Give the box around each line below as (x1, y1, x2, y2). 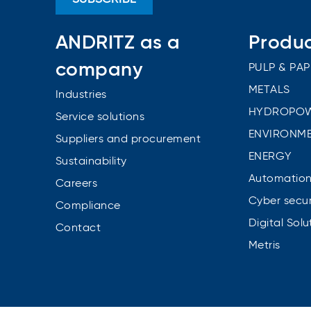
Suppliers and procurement (56, 133, 201, 145)
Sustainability (56, 155, 127, 167)
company (56, 60, 144, 80)
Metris (248, 239, 280, 251)
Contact (56, 222, 101, 234)
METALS (248, 84, 290, 96)
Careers (56, 178, 98, 190)
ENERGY (248, 151, 292, 162)
